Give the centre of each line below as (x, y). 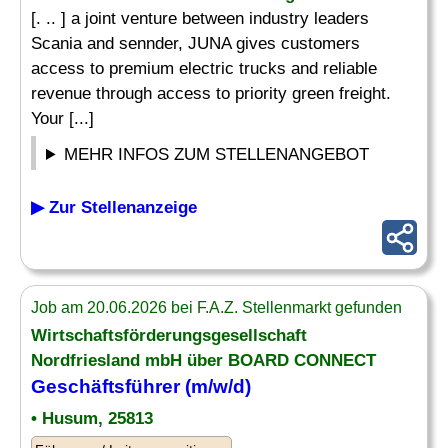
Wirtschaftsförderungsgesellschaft (169, 335)
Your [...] (62, 118)
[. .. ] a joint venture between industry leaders (200, 18)
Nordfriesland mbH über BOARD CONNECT (203, 360)
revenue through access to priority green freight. (211, 93)
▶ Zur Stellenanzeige (114, 207)
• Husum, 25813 (92, 418)
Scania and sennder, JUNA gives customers (195, 43)
